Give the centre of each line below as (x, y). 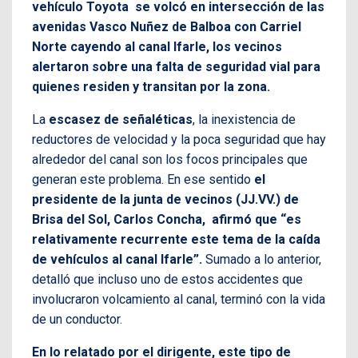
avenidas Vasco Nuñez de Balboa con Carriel (167, 27)
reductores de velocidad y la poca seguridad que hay (179, 140)
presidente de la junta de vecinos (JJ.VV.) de (165, 200)
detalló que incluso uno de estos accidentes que (167, 280)
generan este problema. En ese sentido (143, 180)
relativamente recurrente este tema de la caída (176, 240)
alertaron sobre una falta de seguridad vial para (176, 67)
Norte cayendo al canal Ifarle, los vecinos (157, 47)
